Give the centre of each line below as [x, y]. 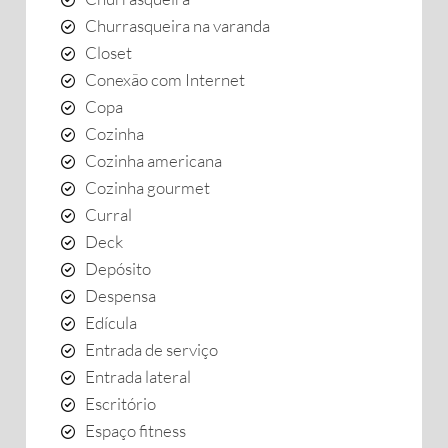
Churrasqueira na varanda [177, 25]
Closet [108, 52]
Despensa [120, 295]
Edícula [111, 322]
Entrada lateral [138, 376]
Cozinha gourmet [147, 187]
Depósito [118, 268]
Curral [108, 214]
